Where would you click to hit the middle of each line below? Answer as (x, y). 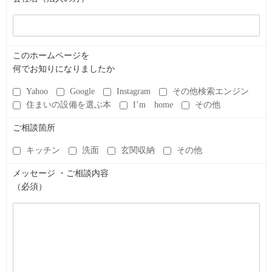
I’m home (157, 104)
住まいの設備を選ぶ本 (73, 104)
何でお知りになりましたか (64, 69)
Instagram (138, 91)
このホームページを (51, 55)
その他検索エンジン (215, 91)
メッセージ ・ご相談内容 (61, 173)
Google (87, 91)
